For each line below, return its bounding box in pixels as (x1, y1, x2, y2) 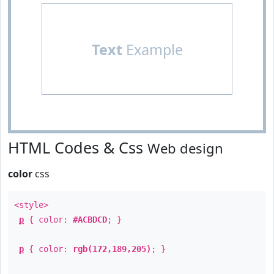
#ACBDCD (73, 215, 107, 224)
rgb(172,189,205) (73, 244, 151, 254)
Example (122, 40, 183, 59)
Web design (147, 139, 223, 157)
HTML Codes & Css (8, 137, 147, 158)
